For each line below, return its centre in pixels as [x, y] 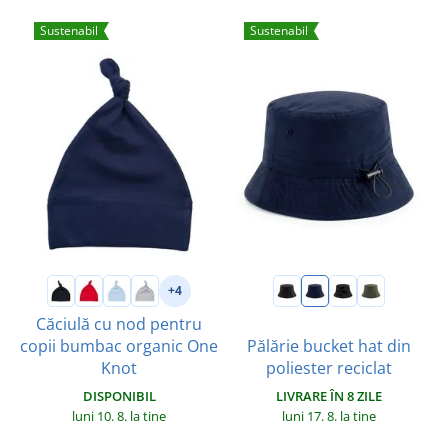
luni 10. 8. [101, 415]
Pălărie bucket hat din [329, 345]
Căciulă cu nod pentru [119, 323]
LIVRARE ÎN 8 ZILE [329, 395]
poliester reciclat [329, 367]
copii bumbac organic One [119, 345]
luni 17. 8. [311, 415]
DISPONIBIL [119, 395]
